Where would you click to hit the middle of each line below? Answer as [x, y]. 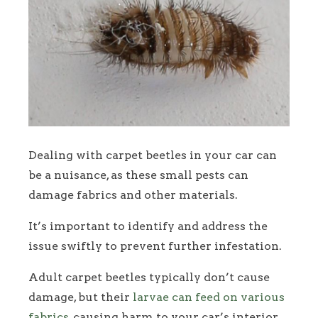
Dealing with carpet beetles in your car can [153, 155]
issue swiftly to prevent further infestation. [155, 246]
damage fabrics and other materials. [133, 195]
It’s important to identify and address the [148, 226]
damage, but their [81, 297]
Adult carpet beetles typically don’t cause [149, 278]
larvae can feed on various [209, 297]
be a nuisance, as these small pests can [138, 175]
